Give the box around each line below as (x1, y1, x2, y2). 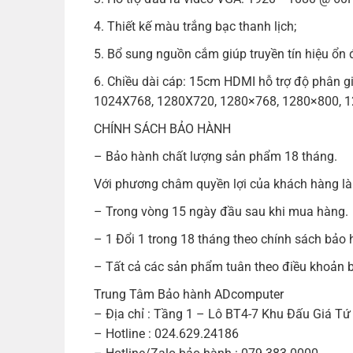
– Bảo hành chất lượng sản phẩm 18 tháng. (93, 148, 337, 164)
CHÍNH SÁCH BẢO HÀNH (93, 121, 231, 136)
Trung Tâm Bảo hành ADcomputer (93, 286, 284, 302)
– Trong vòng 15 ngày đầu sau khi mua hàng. (93, 203, 348, 219)
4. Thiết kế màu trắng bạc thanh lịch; (93, 18, 296, 34)
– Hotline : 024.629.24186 (93, 325, 239, 341)
